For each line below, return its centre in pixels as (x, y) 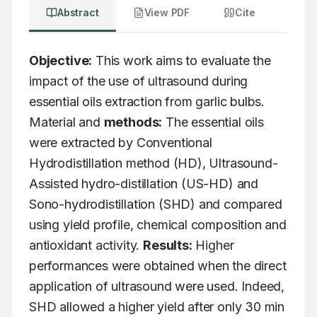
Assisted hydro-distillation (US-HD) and (144, 184)
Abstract (78, 12)
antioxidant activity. (86, 245)
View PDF (167, 12)
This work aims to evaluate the (181, 60)
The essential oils (213, 122)
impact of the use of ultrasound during (139, 81)
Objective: (61, 60)
